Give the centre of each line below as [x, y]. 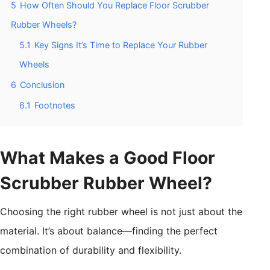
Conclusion [42, 85]
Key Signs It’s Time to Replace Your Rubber [121, 45]
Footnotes [55, 105]
